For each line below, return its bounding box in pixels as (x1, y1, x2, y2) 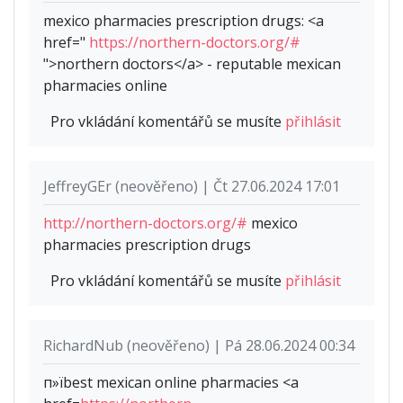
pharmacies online (43, 75, 167, 95)
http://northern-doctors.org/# (43, 212, 247, 233)
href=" (43, 31, 89, 52)
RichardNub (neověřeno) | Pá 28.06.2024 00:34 (43, 335, 354, 355)
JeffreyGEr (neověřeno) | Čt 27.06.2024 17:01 (43, 175, 340, 196)
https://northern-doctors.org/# (89, 31, 300, 52)
